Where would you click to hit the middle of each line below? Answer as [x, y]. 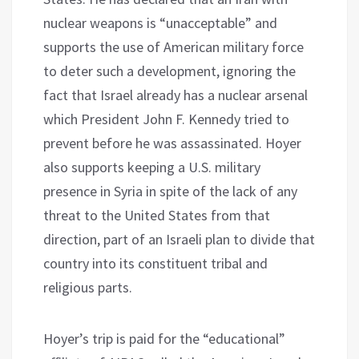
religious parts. [88, 287]
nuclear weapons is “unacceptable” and [160, 22]
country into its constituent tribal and [155, 263]
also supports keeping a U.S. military [152, 167]
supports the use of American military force [173, 46]
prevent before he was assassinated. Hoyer [172, 143]
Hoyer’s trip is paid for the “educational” [164, 338]
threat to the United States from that [157, 215]
